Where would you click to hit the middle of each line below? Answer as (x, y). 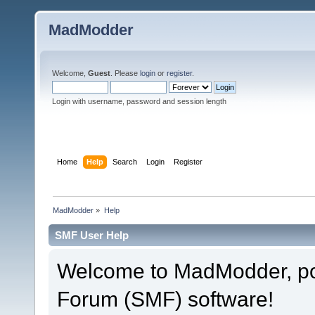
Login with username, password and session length (139, 101)
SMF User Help (92, 235)
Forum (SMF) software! (166, 298)
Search (125, 161)
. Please (125, 73)
